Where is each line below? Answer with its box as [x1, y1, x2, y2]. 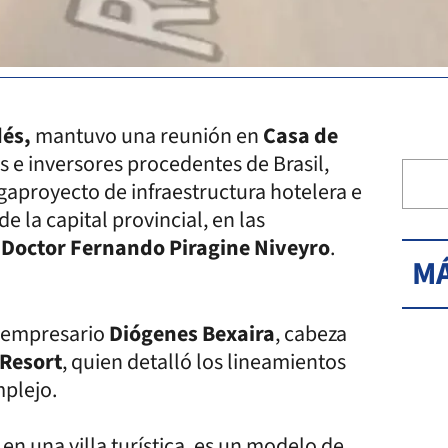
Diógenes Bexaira [109, 317, 275, 350]
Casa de [263, 119, 338, 152]
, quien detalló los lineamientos [62, 345, 346, 378]
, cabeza [275, 317, 347, 350]
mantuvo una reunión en [31, 119, 263, 152]
